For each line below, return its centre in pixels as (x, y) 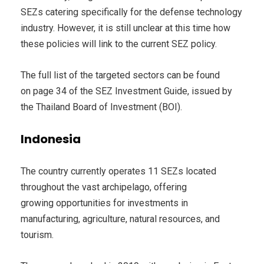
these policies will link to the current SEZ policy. (119, 44)
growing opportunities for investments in (104, 203)
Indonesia (51, 139)
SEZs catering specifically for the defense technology (131, 12)
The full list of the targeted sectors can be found (120, 75)
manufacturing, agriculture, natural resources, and (120, 219)
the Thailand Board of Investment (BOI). (101, 107)
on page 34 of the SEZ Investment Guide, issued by (126, 91)
